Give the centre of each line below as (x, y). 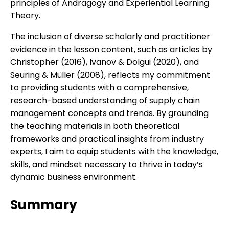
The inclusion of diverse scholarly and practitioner (110, 36)
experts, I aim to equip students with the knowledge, (114, 151)
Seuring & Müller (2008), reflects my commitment (110, 75)
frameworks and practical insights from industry (107, 139)
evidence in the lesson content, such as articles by (111, 49)
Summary (44, 204)
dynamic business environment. (74, 177)
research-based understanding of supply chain (105, 100)
